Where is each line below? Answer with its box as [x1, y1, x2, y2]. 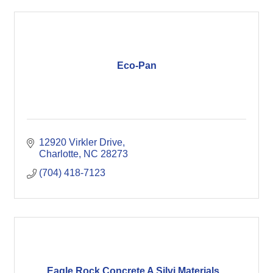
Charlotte [39, 149, 79, 159]
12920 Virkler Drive [39, 137, 122, 147]
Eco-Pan [116, 60, 157, 71]
